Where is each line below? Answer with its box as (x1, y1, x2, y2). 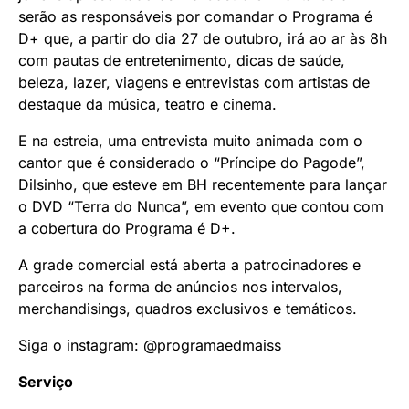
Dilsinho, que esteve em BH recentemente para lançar (18, 174, 387, 194)
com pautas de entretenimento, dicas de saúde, (18, 50, 345, 69)
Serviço (18, 372, 73, 391)
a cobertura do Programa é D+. (18, 218, 236, 237)
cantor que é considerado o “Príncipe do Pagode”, (18, 152, 365, 172)
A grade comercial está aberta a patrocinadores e (18, 255, 361, 274)
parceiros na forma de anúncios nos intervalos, (18, 277, 342, 296)
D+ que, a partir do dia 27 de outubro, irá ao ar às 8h (18, 28, 387, 47)
